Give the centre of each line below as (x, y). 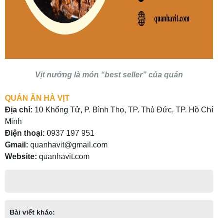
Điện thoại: (26, 133)
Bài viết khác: (32, 212)
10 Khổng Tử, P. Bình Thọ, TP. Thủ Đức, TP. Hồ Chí (124, 110)
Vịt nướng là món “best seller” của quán (109, 75)
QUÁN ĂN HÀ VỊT (37, 98)
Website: (21, 156)
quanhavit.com (63, 156)
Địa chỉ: (20, 110)
